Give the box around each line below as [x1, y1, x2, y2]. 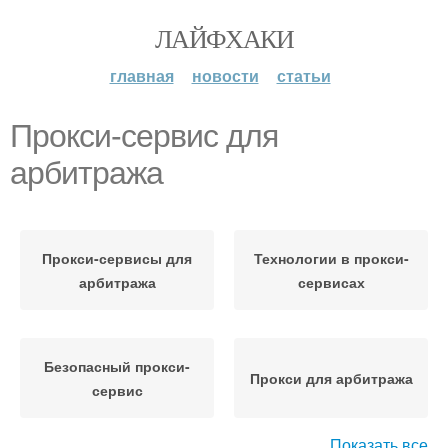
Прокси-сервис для [10, 118, 278, 154]
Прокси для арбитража [249, 368, 413, 388]
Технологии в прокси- [253, 248, 409, 268]
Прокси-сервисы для [42, 248, 192, 268]
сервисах [297, 272, 365, 292]
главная [109, 64, 174, 87]
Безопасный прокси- [44, 356, 190, 376]
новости [191, 64, 259, 87]
